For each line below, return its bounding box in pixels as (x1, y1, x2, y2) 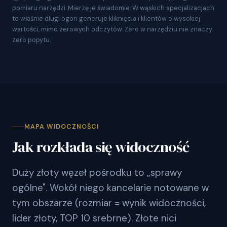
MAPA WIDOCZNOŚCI (24, 123, 99, 131)
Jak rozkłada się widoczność (12, 137, 190, 158)
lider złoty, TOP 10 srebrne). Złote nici (12, 212, 176, 225)
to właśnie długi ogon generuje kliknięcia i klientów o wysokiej (12, 14, 200, 23)
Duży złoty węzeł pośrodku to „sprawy (12, 166, 182, 179)
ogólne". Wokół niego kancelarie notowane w (12, 181, 209, 195)
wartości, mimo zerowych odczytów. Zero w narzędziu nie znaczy (12, 25, 212, 34)
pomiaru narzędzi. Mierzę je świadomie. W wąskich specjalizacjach (12, 4, 214, 13)
